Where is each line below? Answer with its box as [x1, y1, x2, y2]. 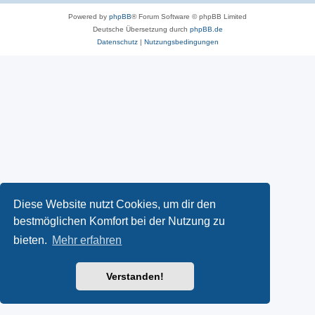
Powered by [68, 13, 109, 20]
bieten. [13, 234, 51, 247]
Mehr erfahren [52, 234, 122, 247]
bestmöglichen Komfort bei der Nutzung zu [13, 214, 226, 227]
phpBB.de [189, 25, 223, 33]
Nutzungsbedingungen [143, 38, 219, 46]
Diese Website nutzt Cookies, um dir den [13, 198, 217, 210]
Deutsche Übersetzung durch [92, 25, 190, 33]
